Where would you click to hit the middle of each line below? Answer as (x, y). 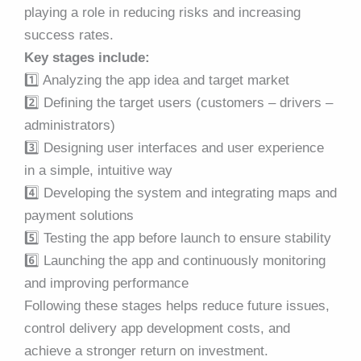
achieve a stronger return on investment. (146, 351)
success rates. (69, 35)
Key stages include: (87, 58)
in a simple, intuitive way (98, 171)
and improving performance (106, 284)
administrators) (70, 126)
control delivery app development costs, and (157, 329)
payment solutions (79, 216)
